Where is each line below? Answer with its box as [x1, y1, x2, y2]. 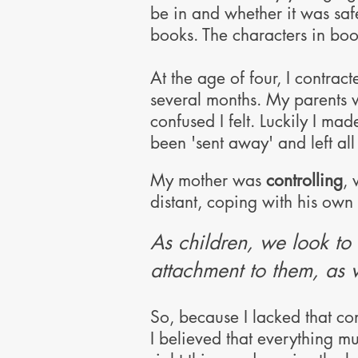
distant [150, 191, 197, 213]
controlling [266, 169, 343, 191]
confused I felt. [150, 110, 260, 132]
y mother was [165, 169, 266, 191]
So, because [150, 306, 239, 328]
